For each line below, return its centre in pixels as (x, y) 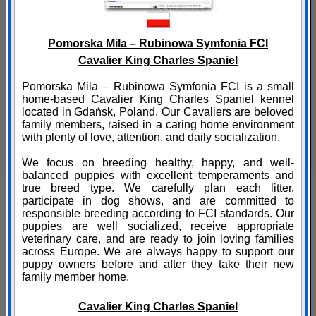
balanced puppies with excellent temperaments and (158, 176)
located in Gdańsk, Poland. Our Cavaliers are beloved (158, 112)
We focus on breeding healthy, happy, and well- (158, 163)
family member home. (75, 277)
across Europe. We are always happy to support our (158, 252)
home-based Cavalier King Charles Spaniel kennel (158, 99)
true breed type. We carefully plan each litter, (158, 188)
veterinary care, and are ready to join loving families (158, 239)
